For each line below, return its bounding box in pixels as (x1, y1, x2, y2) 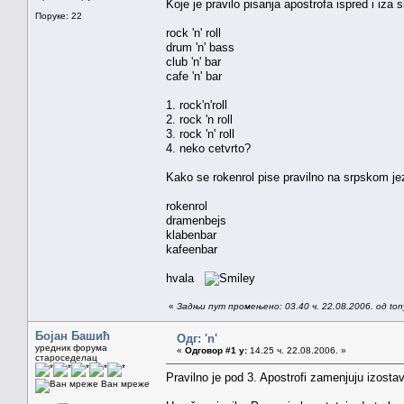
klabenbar (166, 227, 216, 242)
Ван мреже (98, 378, 150, 389)
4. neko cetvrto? (166, 141, 251, 155)
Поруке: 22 (35, 10, 82, 21)
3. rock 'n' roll (166, 126, 234, 141)
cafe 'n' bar (166, 69, 222, 83)
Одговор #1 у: (185, 344, 247, 355)
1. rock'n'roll (166, 97, 227, 112)
